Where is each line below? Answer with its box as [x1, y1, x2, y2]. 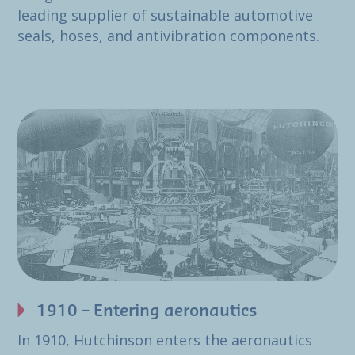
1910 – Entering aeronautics [36, 303, 258, 320]
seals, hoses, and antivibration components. [17, 25, 319, 45]
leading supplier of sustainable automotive [17, 5, 313, 25]
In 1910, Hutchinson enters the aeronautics [17, 330, 312, 350]
